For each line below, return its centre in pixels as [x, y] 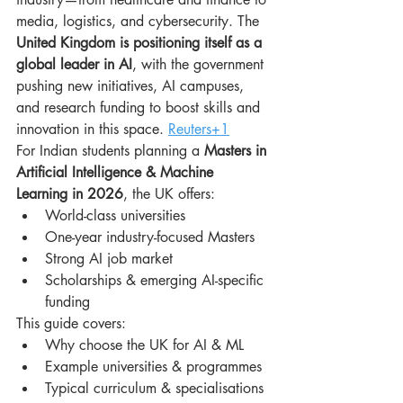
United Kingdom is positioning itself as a [141, 43]
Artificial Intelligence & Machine [117, 172]
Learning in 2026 [70, 194]
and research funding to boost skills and [140, 107]
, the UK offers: [169, 194]
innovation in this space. [92, 129]
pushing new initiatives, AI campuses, [132, 86]
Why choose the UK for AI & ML [144, 345]
